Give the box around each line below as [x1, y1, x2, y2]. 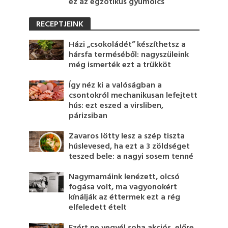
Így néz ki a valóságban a [69, 78, 162, 92]
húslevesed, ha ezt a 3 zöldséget [69, 139, 190, 153]
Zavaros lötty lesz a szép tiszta [69, 129, 185, 143]
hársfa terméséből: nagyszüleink [69, 48, 189, 62]
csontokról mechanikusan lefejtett [69, 89, 198, 102]
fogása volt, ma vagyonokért [69, 180, 178, 194]
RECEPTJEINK [36, 17, 83, 31]
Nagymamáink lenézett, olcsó [69, 170, 180, 184]
